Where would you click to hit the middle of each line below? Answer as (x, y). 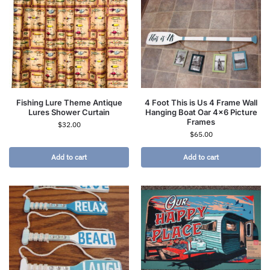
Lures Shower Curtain (69, 112)
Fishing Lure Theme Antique (69, 102)
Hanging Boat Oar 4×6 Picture (201, 112)
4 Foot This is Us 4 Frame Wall (201, 102)
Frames (201, 121)
